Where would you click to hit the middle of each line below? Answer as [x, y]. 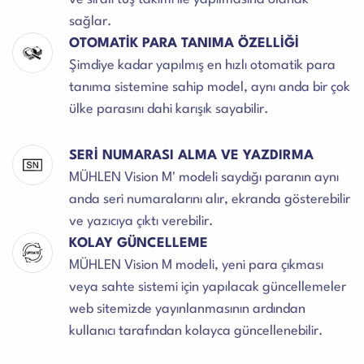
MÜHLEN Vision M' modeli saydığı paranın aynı [204, 178]
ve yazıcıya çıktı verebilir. [141, 222]
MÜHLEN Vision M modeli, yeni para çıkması [196, 266]
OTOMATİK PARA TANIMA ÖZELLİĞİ [184, 44]
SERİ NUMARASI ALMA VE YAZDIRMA [191, 156]
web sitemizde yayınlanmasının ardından [187, 310]
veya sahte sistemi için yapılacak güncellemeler [208, 288]
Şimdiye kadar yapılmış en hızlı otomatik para [202, 66]
